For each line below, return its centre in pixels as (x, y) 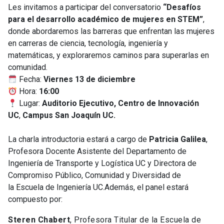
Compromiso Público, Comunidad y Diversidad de (94, 175)
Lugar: (30, 103)
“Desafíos (182, 7)
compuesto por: (35, 199)
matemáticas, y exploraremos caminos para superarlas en (108, 55)
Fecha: (30, 79)
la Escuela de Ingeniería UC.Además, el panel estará (98, 187)
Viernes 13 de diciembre (90, 79)
